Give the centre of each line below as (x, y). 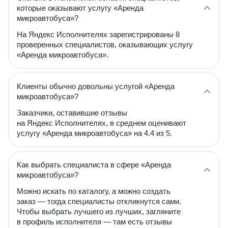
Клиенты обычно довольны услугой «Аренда (96, 86)
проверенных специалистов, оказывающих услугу (105, 45)
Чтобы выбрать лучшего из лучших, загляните (99, 211)
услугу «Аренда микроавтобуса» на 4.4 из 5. (94, 133)
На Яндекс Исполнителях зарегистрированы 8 (98, 34)
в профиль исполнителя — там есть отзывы (94, 222)
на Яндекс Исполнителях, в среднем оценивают (102, 123)
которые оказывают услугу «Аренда (80, 8)
